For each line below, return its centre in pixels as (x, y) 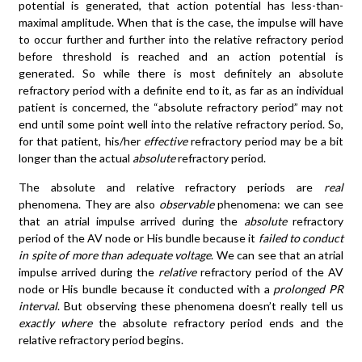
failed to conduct (301, 238)
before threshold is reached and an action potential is (181, 57)
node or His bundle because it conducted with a (146, 289)
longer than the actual (76, 158)
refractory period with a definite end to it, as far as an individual (181, 90)
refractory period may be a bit (265, 141)
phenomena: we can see (278, 204)
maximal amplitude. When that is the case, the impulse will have (181, 23)
